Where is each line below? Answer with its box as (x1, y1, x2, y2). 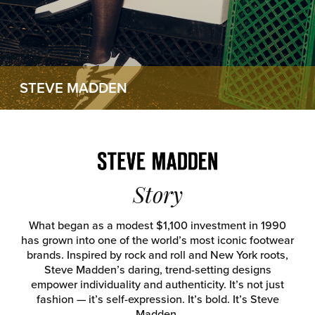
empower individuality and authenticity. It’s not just (31, 276, 284, 293)
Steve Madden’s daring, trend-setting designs (44, 262, 271, 278)
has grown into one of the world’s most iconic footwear (21, 232, 294, 249)
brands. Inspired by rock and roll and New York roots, (27, 247, 288, 264)
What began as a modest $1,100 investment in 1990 (29, 217, 286, 234)
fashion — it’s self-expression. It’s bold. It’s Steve (36, 291, 279, 308)
